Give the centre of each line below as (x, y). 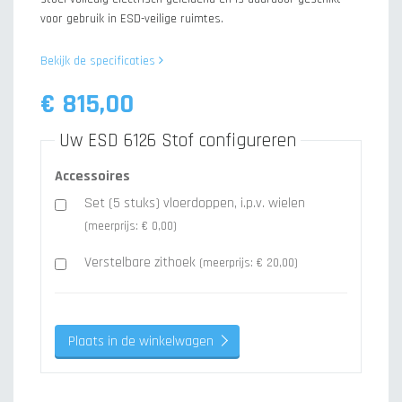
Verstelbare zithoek (142, 262)
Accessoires (92, 176)
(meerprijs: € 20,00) (249, 263)
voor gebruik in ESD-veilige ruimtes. (132, 19)
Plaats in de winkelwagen (141, 341)
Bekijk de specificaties (100, 61)
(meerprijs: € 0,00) (131, 226)
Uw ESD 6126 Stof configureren (178, 140)
